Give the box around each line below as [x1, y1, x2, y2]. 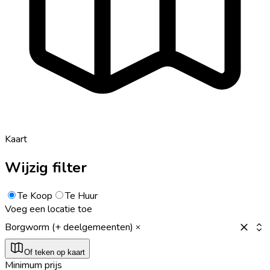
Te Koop [17, 189, 52, 202]
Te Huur [65, 189, 98, 202]
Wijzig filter [5, 157, 87, 177]
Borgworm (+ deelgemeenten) [5, 220, 133, 234]
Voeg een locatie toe [5, 202, 92, 216]
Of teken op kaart [24, 247, 85, 257]
